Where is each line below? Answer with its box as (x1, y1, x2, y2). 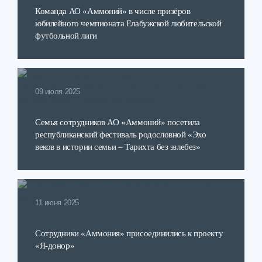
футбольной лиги (35, 30, 97, 40)
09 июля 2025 (35, 88, 80, 96)
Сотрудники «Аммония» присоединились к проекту (35, 228, 223, 238)
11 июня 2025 (35, 199, 79, 207)
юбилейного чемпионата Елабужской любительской (35, 18, 222, 28)
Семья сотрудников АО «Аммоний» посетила (35, 117, 200, 127)
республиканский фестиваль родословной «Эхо (35, 129, 206, 139)
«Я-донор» (35, 240, 75, 250)
